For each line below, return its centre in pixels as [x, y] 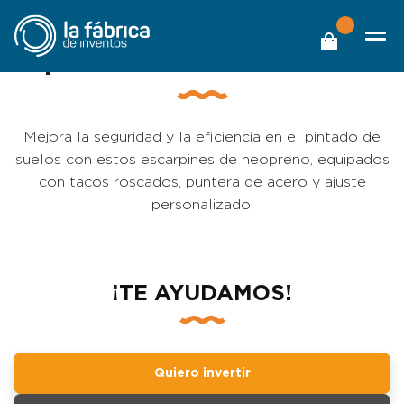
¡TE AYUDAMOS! [202, 294]
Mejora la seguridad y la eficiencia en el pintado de [202, 137]
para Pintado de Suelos [202, 62]
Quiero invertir [202, 373]
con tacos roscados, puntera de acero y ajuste [202, 182]
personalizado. [202, 205]
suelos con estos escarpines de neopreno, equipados [202, 160]
